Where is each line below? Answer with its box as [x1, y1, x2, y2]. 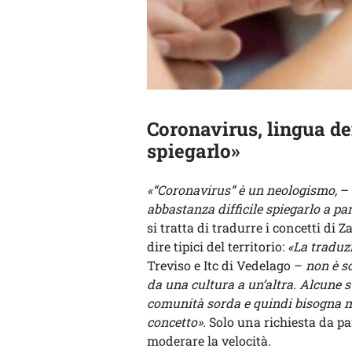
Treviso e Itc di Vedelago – [147, 257, 302, 274]
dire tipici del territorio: [147, 238, 288, 255]
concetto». [147, 313, 206, 331]
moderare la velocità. [147, 332, 271, 350]
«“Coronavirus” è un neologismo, [147, 181, 337, 199]
